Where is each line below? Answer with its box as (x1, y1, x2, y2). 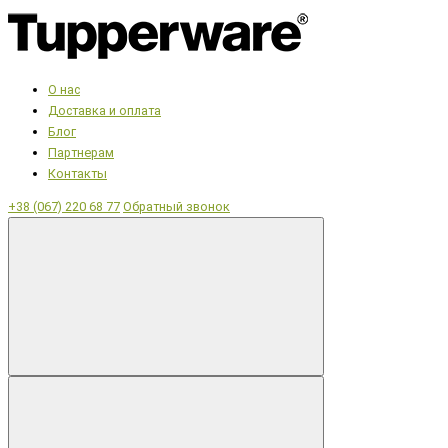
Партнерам (48, 144, 114, 160)
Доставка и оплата (48, 102, 161, 118)
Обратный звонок (123, 199, 230, 215)
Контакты (48, 165, 107, 181)
